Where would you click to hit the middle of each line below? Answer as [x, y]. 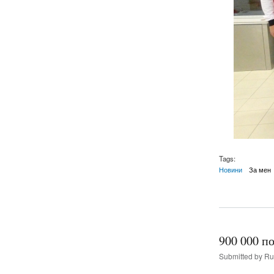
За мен [260, 169]
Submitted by [241, 256]
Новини [230, 169]
